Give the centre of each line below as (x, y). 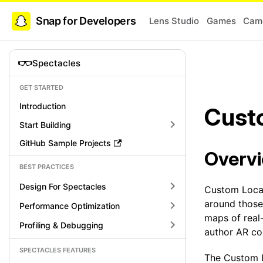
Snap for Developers (86, 21)
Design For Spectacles (63, 186)
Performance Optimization (70, 205)
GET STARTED (41, 87)
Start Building (45, 124)
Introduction (43, 106)
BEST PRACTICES (47, 167)
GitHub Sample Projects (65, 143)
